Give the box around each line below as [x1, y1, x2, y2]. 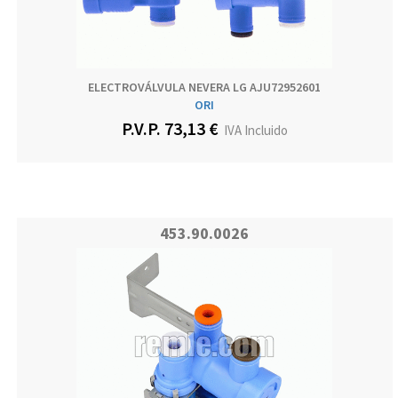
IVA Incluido [218, 122, 288, 139]
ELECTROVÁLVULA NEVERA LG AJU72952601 [88, 79, 322, 96]
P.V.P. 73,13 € [121, 117, 219, 140]
